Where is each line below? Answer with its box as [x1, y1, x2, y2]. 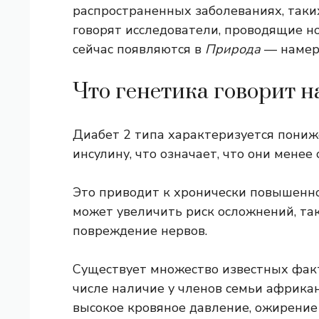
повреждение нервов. [73, 222, 207, 240]
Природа [205, 41, 261, 58]
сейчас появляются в [73, 41, 205, 58]
